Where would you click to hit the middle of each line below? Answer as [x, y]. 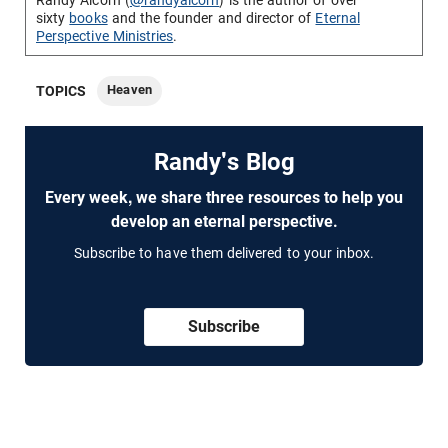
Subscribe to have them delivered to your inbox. [224, 253]
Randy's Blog [224, 162]
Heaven [129, 90]
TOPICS [61, 91]
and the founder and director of [211, 18]
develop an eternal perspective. [224, 222]
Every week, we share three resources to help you [224, 198]
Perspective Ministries [105, 36]
